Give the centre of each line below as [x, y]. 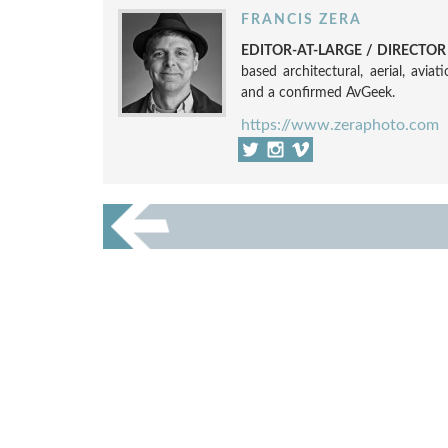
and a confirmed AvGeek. [317, 92]
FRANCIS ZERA [301, 19]
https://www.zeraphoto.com [339, 125]
